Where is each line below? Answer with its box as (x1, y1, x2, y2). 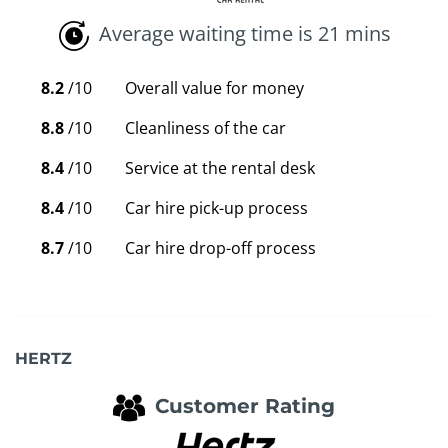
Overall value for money (125, 77, 304, 99)
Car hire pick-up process (125, 197, 308, 219)
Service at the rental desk (125, 157, 315, 179)
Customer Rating (155, 394, 335, 419)
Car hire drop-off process (125, 237, 316, 259)
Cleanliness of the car (125, 117, 286, 139)
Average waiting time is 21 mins (98, 20, 391, 48)
